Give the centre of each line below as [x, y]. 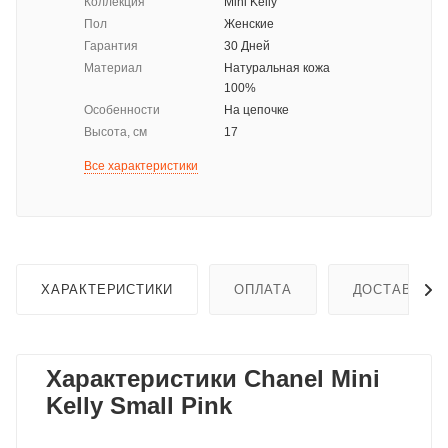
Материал [113, 68]
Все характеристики [141, 166]
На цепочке [256, 110]
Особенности [122, 110]
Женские [249, 24]
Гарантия [111, 46]
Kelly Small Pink [139, 406]
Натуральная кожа [277, 68]
